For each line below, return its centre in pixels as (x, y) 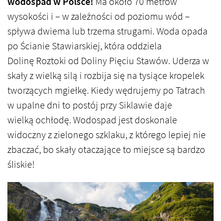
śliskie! (21, 165)
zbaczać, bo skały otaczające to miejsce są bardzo (106, 150)
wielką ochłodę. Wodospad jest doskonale (92, 120)
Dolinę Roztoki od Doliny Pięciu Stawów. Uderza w (108, 61)
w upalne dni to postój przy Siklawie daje (90, 106)
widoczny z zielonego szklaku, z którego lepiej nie (107, 135)
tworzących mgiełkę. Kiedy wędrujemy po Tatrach (106, 91)
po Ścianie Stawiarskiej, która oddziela (85, 46)
